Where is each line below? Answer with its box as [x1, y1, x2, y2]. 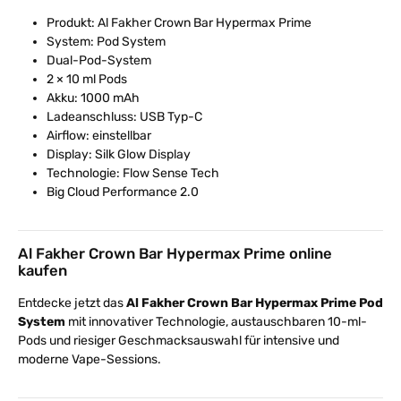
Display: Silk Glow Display [47, 146, 191, 162]
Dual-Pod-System [47, 52, 151, 68]
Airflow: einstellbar [47, 127, 151, 143]
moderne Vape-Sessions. [18, 351, 161, 367]
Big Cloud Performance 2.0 [47, 183, 199, 200]
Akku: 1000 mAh [47, 90, 140, 106]
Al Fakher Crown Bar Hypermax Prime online [18, 243, 332, 262]
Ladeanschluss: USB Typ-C [47, 108, 202, 124]
